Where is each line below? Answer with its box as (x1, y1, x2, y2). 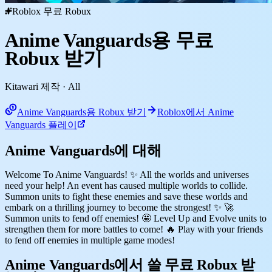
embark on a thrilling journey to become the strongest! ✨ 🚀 (5, 202, 234, 212)
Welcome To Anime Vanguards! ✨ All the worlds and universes (5, 169, 249, 180)
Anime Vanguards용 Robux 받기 (17, 106, 146, 117)
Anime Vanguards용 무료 (5, 29, 214, 52)
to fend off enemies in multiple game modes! (5, 234, 175, 245)
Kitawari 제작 (5, 81, 60, 92)
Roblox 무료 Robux (12, 6, 91, 16)
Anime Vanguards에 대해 (5, 142, 161, 158)
